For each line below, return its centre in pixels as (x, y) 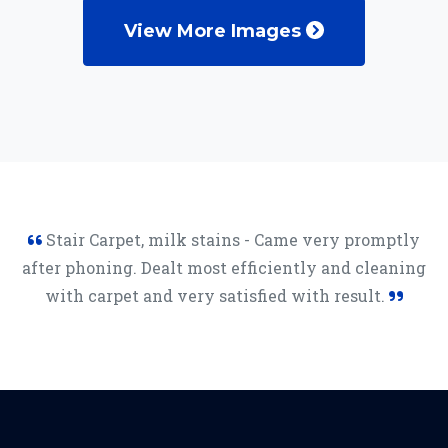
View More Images (215, 31)
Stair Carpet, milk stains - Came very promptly (231, 240)
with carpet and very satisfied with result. (217, 296)
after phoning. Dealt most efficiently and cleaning (224, 268)
